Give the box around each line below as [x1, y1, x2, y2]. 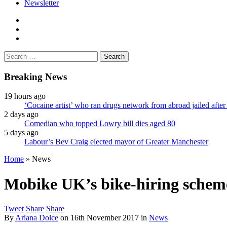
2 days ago [4, 110, 39, 119]
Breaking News [4, 71, 67, 82]
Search [4, 50, 25, 59]
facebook [24, 15, 53, 24]
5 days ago [4, 128, 39, 137]
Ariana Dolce [15, 213, 58, 222]
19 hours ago [4, 92, 46, 101]
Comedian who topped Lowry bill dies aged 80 [24, 119, 175, 128]
